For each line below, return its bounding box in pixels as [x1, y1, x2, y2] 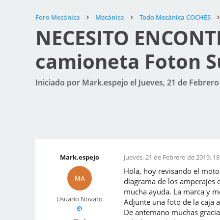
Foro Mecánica [35, 13, 80, 22]
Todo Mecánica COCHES [139, 13, 211, 22]
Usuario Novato [56, 194, 103, 203]
